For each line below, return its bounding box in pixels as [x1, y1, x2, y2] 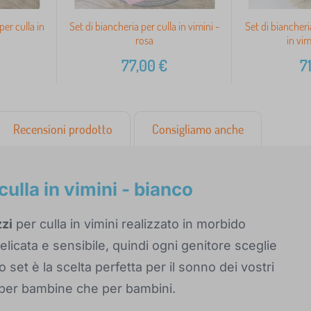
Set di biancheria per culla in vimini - [69, 19, 219, 34]
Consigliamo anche [152, 121, 244, 137]
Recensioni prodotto [13, 121, 112, 137]
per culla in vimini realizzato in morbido [12, 217, 246, 232]
